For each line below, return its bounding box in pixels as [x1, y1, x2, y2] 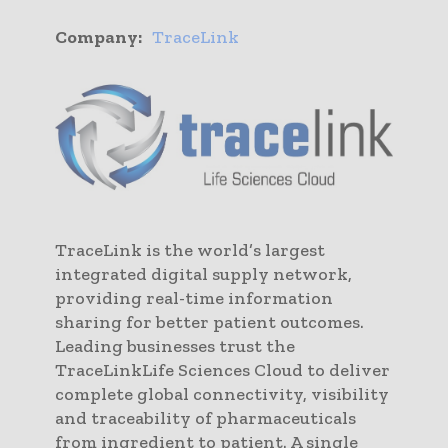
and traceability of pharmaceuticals [55, 406, 356, 429]
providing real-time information [55, 286, 333, 309]
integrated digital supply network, [55, 262, 352, 285]
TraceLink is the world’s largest [55, 238, 325, 261]
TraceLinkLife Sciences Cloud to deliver [55, 358, 390, 381]
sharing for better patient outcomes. [55, 310, 364, 333]
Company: [55, 25, 142, 48]
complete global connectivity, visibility [55, 382, 389, 405]
